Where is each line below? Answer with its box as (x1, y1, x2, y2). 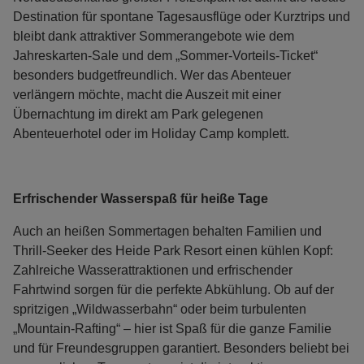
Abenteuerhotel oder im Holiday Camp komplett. (13, 127, 296, 141)
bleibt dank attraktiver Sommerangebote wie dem (13, 29, 294, 44)
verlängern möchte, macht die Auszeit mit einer (13, 88, 281, 102)
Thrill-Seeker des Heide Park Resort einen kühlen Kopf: (13, 244, 333, 258)
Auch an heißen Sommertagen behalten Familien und (13, 224, 322, 239)
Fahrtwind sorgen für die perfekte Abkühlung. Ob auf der (13, 283, 334, 297)
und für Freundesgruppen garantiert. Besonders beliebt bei (13, 341, 349, 356)
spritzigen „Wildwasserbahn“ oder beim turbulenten (13, 302, 306, 317)
